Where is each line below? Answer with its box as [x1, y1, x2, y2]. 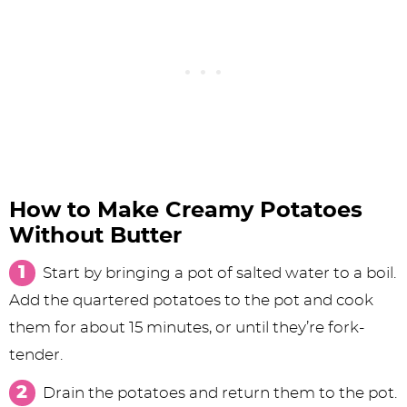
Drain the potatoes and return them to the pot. [42, 385, 397, 402]
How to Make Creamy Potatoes [9, 200, 362, 223]
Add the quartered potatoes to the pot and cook [9, 293, 373, 309]
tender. [9, 347, 63, 363]
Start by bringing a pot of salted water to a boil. [42, 265, 396, 282]
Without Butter [9, 225, 182, 248]
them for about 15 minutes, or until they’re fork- [9, 320, 364, 336]
